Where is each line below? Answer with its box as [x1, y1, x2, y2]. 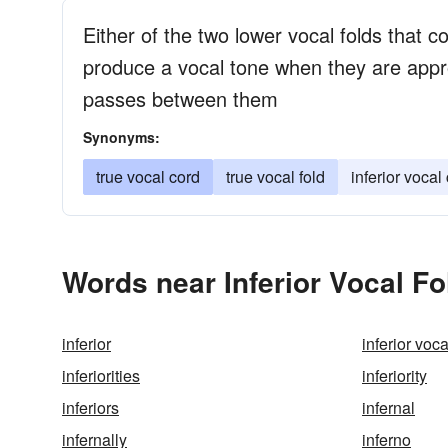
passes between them [83, 84, 278, 113]
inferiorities [62, 364, 140, 387]
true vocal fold [226, 165, 325, 188]
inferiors [62, 396, 119, 419]
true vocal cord [96, 165, 200, 188]
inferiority [362, 364, 427, 387]
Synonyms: [83, 127, 160, 147]
